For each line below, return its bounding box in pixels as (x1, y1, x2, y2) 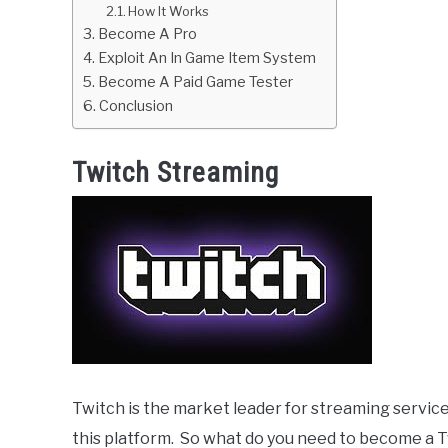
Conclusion (98, 97, 173, 116)
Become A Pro (97, 25, 197, 44)
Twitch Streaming (72, 156, 279, 190)
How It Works (128, 3, 210, 20)
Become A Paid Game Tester (97, 73, 293, 92)
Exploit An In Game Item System (97, 49, 316, 68)
